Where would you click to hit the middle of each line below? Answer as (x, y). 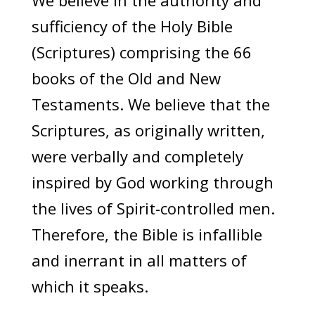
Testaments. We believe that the (150, 104)
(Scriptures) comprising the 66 (141, 52)
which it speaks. (90, 286)
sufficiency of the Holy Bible (132, 26)
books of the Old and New (126, 78)
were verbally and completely (137, 156)
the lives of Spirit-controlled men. (153, 208)
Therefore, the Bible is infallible (147, 234)
